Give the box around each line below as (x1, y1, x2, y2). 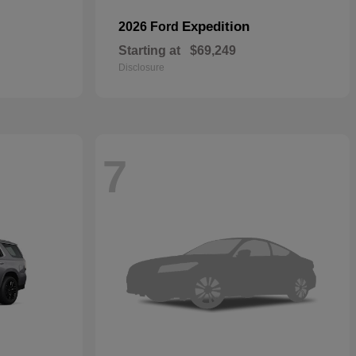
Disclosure (118, 62, 164, 73)
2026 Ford (118, 20, 182, 33)
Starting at (118, 44, 180, 57)
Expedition (182, 19, 250, 34)
